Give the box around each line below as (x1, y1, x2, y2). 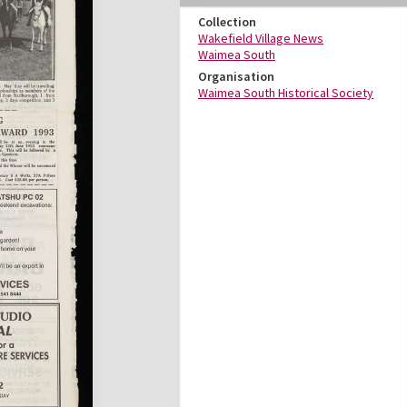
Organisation (198, 68, 274, 84)
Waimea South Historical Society (198, 84, 373, 101)
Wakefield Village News (198, 30, 323, 46)
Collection (198, 14, 256, 30)
